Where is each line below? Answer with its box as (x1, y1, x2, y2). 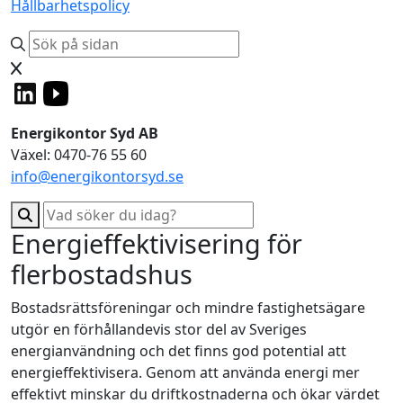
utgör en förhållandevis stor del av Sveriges (11, 318, 307, 339)
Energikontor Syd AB (11, 122, 158, 143)
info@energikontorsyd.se (11, 166, 184, 186)
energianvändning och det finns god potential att (11, 340, 346, 361)
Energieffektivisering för (11, 225, 302, 261)
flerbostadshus (11, 255, 193, 291)
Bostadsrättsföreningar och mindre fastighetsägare (11, 297, 365, 318)
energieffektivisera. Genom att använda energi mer (11, 362, 360, 382)
